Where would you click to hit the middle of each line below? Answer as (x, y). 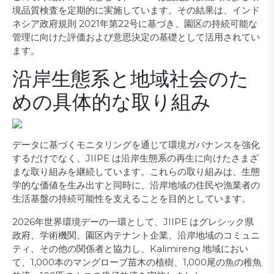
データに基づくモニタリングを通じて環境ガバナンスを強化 (136, 145)
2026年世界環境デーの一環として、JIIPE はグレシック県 (133, 222)
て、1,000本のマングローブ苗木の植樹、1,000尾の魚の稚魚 (137, 262)
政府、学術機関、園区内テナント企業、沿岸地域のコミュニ (136, 235)
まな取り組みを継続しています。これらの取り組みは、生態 (136, 172)
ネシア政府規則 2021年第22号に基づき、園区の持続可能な (135, 24)
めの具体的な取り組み (112, 102)
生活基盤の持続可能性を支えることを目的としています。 (131, 198)
